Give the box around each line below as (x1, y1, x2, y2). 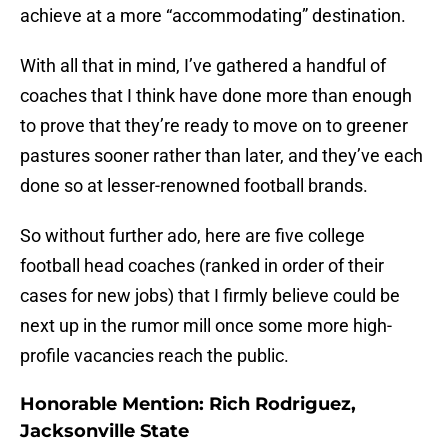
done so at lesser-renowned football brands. (20, 175, 368, 197)
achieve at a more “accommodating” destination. (20, 5, 406, 27)
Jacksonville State (20, 420, 189, 443)
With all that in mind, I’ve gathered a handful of (20, 55, 386, 77)
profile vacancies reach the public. (20, 345, 289, 367)
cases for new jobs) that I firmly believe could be (20, 285, 400, 307)
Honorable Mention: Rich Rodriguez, (20, 393, 356, 416)
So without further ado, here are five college (20, 225, 365, 247)
